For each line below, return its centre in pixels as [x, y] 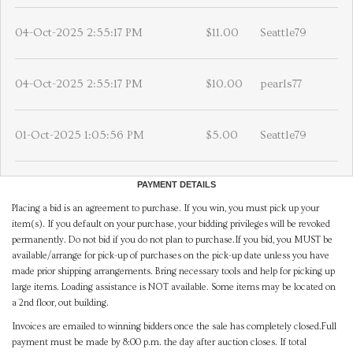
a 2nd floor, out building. [60, 303]
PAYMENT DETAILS [176, 185]
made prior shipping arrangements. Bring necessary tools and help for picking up [173, 272]
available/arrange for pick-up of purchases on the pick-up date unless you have [171, 256]
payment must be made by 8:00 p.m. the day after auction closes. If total [159, 343]
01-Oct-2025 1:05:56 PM [80, 136]
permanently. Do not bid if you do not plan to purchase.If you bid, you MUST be [172, 240]
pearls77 [281, 84]
